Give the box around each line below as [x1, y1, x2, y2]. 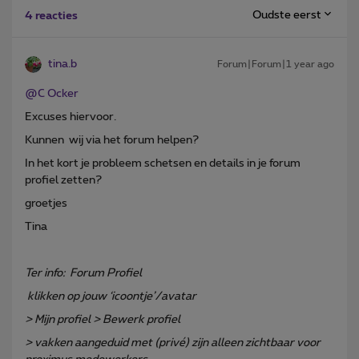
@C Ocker [25, 87, 79, 99]
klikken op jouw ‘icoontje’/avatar [25, 290, 196, 302]
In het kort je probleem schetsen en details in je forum [25, 157, 301, 169]
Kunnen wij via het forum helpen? [25, 134, 199, 146]
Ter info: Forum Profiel [25, 267, 142, 279]
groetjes [25, 197, 67, 209]
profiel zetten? [25, 174, 104, 186]
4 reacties [25, 10, 78, 22]
